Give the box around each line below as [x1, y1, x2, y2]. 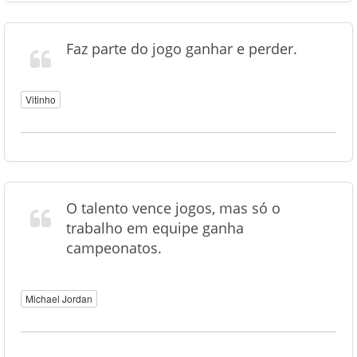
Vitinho [25, 92, 56, 106]
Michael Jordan [25, 292, 92, 305]
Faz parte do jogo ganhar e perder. [66, 39, 297, 58]
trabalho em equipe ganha [66, 218, 244, 237]
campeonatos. [66, 238, 162, 257]
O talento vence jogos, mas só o [66, 198, 280, 218]
